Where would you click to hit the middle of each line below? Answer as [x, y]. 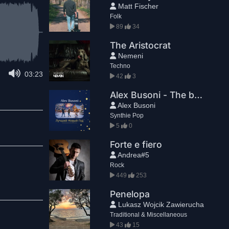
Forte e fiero [136, 144]
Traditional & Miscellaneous [148, 215]
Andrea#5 [132, 155]
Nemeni [129, 56]
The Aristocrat [140, 45]
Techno [120, 66]
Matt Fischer [137, 6]
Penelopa [130, 194]
